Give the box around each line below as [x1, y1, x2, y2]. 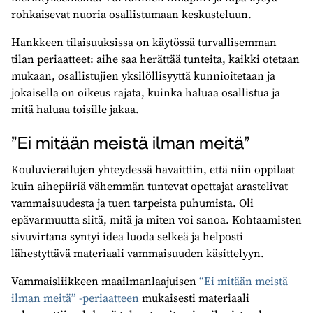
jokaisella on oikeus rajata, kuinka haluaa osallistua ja [11, 84, 280, 100]
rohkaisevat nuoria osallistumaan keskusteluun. [11, 6, 252, 22]
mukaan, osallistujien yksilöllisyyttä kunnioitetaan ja [11, 67, 275, 83]
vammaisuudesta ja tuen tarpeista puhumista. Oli [11, 194, 254, 210]
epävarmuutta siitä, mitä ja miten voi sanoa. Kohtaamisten [11, 211, 302, 227]
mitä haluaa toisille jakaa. [11, 101, 139, 117]
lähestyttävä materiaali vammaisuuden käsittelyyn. [11, 245, 264, 261]
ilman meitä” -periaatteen [11, 289, 139, 305]
